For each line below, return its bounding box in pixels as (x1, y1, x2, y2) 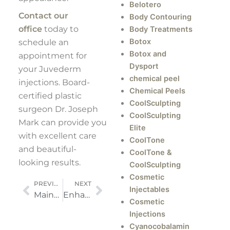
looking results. (18, 158, 81, 168)
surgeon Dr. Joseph (18, 104, 98, 114)
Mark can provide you (18, 118, 107, 128)
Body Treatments (129, 24, 193, 34)
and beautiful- (18, 144, 76, 155)
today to (42, 24, 79, 34)
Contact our (18, 11, 68, 21)
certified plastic (18, 91, 82, 101)
